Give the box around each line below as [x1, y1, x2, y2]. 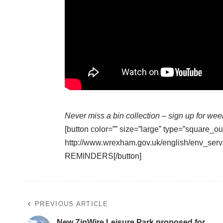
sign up [168, 111, 194, 120]
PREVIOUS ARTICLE [35, 200, 108, 208]
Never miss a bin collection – [65, 111, 168, 120]
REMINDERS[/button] [65, 151, 141, 160]
